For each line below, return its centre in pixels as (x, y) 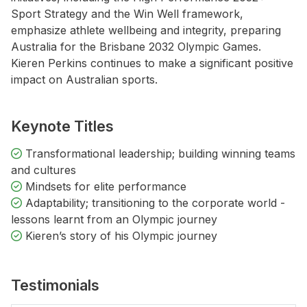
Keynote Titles (62, 126)
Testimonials (55, 285)
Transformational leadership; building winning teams (159, 154)
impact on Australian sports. (84, 80)
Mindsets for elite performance (104, 187)
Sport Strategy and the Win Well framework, (127, 14)
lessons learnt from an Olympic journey (114, 220)
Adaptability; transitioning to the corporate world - (153, 203)
